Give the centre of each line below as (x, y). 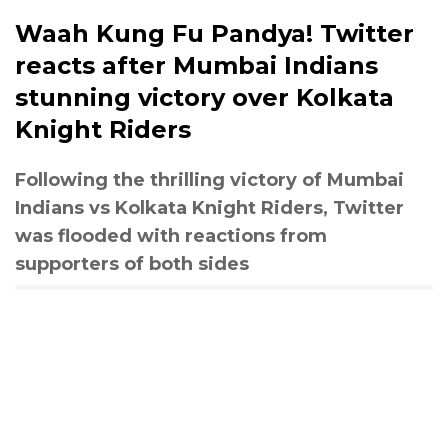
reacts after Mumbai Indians (196, 66)
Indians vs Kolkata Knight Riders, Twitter (209, 208)
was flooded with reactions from (171, 236)
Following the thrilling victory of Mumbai (209, 180)
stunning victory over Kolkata (204, 98)
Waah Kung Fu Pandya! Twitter (214, 34)
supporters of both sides (132, 264)
